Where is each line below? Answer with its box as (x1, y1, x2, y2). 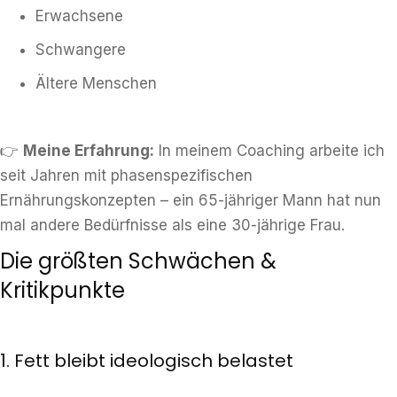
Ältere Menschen (35, 74, 157, 92)
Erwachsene (35, 7, 123, 25)
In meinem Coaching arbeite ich (154, 142, 385, 160)
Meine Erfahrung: (23, 142, 154, 160)
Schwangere (35, 41, 126, 58)
